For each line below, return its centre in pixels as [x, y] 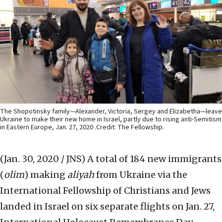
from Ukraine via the [142, 175]
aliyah [82, 175]
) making [46, 175]
